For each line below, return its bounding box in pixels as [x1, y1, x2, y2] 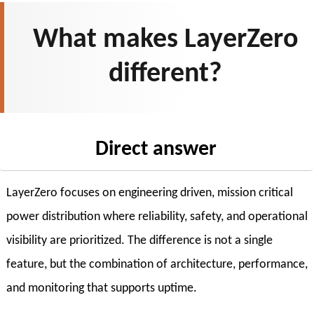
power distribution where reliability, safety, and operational [6, 210, 308, 223]
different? [109, 60, 222, 88]
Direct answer [95, 138, 217, 161]
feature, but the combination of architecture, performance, [6, 258, 308, 271]
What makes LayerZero [32, 25, 299, 54]
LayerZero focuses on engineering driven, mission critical [6, 186, 293, 199]
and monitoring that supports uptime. [6, 282, 197, 294]
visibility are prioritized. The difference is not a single [6, 234, 273, 247]
